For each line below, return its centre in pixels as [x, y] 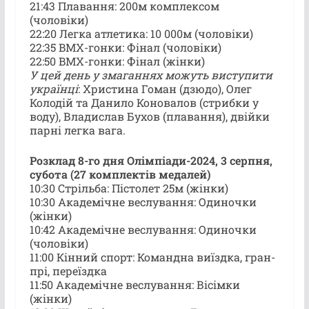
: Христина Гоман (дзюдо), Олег [165, 88]
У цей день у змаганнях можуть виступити [151, 74]
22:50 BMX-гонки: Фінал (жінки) [117, 61]
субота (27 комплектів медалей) [120, 174]
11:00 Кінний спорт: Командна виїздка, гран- [152, 257]
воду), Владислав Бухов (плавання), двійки [149, 116]
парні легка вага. [77, 130]
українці [53, 88]
